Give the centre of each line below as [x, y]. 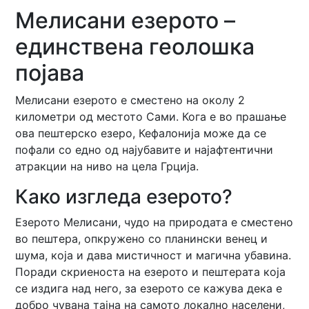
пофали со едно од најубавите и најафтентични [144, 150]
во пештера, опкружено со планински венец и [142, 239]
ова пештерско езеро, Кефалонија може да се [141, 133]
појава [50, 73]
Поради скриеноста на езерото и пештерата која [151, 272]
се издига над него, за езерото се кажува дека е [149, 288]
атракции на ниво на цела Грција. [107, 166]
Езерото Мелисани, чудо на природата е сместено [154, 222]
